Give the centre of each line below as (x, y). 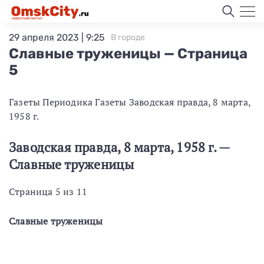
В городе (128, 37)
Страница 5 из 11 (48, 192)
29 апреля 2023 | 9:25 (57, 37)
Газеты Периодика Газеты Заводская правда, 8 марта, (130, 102)
